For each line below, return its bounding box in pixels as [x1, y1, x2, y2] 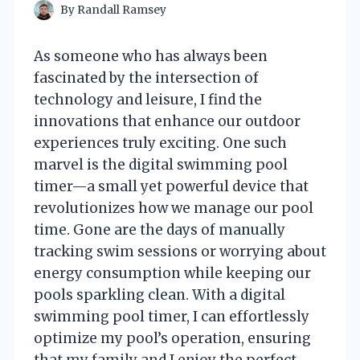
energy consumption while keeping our [34, 264, 311, 282]
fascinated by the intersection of [34, 68, 259, 87]
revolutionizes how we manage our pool [34, 198, 313, 217]
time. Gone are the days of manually [34, 220, 285, 239]
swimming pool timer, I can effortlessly [34, 307, 309, 325]
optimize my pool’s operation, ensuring [34, 329, 311, 347]
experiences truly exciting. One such [34, 133, 287, 152]
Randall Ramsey [77, 2, 167, 17]
